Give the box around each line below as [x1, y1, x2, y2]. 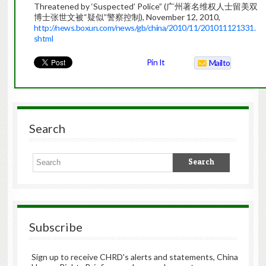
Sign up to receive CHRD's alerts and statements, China [31, 252, 238, 262]
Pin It [146, 57, 165, 68]
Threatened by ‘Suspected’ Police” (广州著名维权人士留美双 [33, 1, 258, 12]
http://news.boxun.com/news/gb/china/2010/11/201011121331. [33, 23, 256, 33]
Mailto [208, 58, 230, 68]
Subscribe [28, 220, 83, 235]
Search [28, 121, 65, 136]
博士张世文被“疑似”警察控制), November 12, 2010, [33, 12, 220, 23]
